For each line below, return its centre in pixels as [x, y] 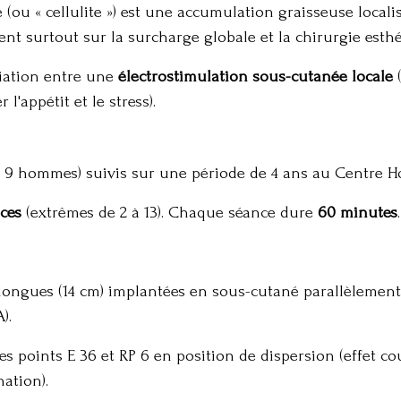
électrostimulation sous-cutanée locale [256, 77]
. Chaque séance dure [239, 213]
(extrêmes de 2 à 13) [91, 213]
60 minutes [358, 213]
